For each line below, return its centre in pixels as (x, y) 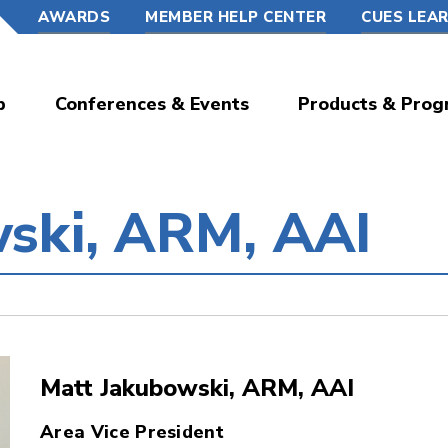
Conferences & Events (152, 104)
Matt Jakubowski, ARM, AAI (197, 388)
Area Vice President (132, 432)
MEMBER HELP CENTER (235, 17)
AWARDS (74, 17)
